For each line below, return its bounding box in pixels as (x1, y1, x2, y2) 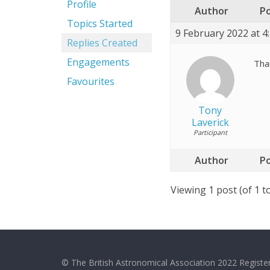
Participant (193, 127, 227, 137)
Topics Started (67, 17, 133, 30)
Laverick (191, 115, 229, 129)
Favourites (67, 75, 115, 88)
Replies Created (67, 36, 137, 49)
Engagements (67, 55, 130, 69)
